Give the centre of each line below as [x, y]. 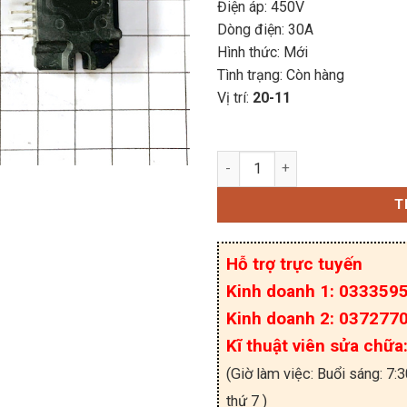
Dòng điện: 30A [265, 29]
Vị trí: [235, 97]
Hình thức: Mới [263, 52]
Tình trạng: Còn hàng [281, 74]
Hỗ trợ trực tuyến [294, 263]
